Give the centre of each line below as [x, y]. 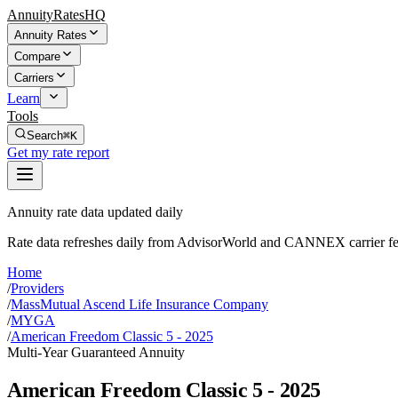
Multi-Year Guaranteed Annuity [96, 352]
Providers [37, 288]
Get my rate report [58, 152]
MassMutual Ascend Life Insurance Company [139, 304]
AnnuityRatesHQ [56, 15]
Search [45, 135]
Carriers [34, 78]
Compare [37, 56]
